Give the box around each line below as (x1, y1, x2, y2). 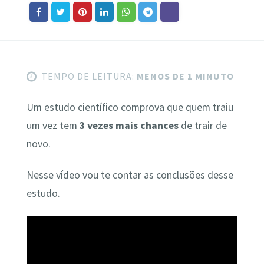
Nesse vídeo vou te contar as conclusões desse (26, 169, 233, 182)
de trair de (178, 118, 227, 132)
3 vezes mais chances (79, 118, 179, 132)
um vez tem (26, 118, 80, 132)
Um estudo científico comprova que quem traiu (26, 100, 233, 114)
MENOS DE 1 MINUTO (134, 70, 234, 82)
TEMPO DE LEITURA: (41, 70, 134, 82)
